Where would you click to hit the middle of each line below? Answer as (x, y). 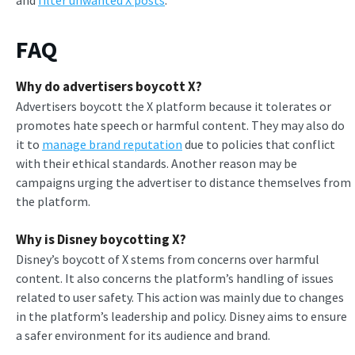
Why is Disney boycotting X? (101, 239)
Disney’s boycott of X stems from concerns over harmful (168, 259)
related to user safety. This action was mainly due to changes (180, 297)
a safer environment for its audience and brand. (143, 335)
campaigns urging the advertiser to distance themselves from (183, 182)
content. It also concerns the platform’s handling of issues (175, 278)
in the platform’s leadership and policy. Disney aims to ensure (181, 316)
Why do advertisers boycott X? (109, 86)
